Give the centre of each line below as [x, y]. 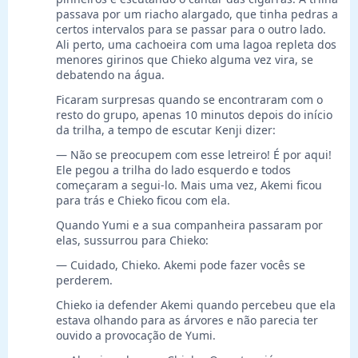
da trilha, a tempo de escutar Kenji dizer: [166, 130]
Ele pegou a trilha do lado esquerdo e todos [173, 170]
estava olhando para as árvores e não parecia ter [187, 320]
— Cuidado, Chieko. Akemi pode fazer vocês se [181, 265]
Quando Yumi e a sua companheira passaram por [189, 225]
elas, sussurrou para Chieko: [132, 241]
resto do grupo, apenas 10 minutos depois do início [194, 115]
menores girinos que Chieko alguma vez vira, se [185, 60]
